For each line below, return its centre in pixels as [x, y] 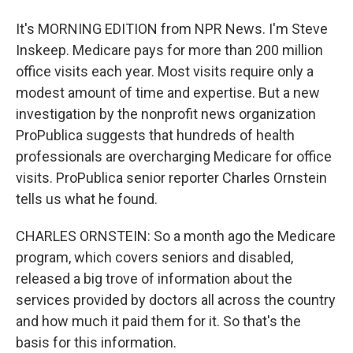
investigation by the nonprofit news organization [166, 114]
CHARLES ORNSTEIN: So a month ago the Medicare [176, 236]
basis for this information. [96, 342]
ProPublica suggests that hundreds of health [155, 135]
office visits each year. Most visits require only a [165, 71]
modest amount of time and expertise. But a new [168, 93]
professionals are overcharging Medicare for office [174, 156]
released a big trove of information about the [154, 279]
